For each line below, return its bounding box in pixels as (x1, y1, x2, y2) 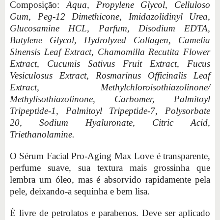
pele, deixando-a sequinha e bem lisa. (10, 186, 150, 196)
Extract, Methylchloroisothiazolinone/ (10, 82, 210, 92)
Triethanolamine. (10, 129, 75, 139)
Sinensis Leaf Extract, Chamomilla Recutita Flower (10, 46, 210, 57)
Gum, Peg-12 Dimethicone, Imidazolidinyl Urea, (10, 11, 210, 22)
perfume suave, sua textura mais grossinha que (10, 162, 210, 173)
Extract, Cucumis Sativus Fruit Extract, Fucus (10, 58, 210, 69)
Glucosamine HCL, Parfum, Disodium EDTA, (10, 23, 210, 33)
